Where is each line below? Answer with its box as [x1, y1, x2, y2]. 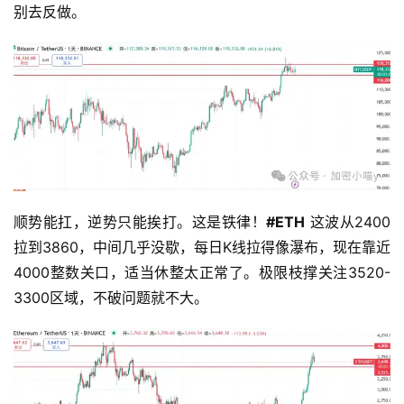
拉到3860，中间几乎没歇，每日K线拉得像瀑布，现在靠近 [14, 237, 390, 256]
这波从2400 [305, 212, 391, 231]
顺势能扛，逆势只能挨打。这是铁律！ [14, 212, 267, 231]
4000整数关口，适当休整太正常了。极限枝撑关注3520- [14, 262, 390, 281]
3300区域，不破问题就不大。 [14, 288, 208, 307]
